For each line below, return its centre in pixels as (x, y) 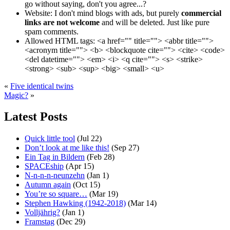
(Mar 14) (141, 203)
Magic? (16, 95)
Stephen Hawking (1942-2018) (75, 203)
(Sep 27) (124, 148)
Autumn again (48, 185)
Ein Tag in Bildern (55, 157)
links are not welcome (62, 22)
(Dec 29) (70, 222)
